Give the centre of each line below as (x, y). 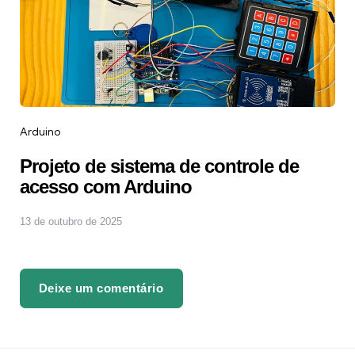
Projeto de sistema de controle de (159, 166)
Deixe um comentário (101, 288)
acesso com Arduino (106, 187)
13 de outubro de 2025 (71, 222)
